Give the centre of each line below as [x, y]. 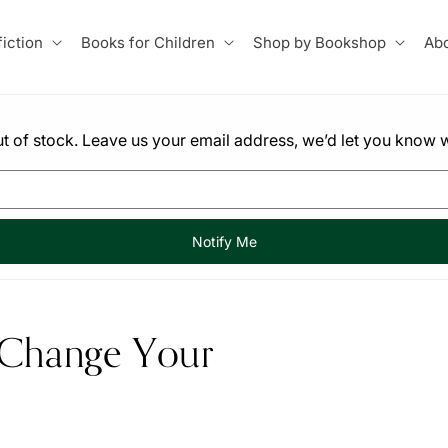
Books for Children [147, 42]
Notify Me [224, 241]
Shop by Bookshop [319, 42]
